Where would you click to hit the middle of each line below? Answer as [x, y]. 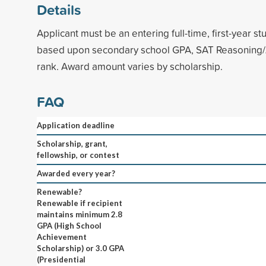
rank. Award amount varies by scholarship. [130, 66]
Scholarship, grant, [72, 143]
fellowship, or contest [78, 155]
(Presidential [61, 259]
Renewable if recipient [80, 203]
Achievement [62, 237]
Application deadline [76, 125]
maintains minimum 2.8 [80, 214]
